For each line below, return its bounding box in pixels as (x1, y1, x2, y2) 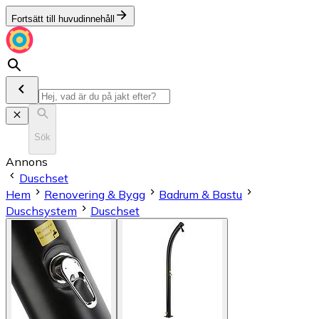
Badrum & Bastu (159, 187, 242, 202)
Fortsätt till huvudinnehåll (11, 14, 115, 24)
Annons (6, 154, 48, 169)
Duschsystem (6, 203, 77, 218)
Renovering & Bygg (44, 187, 145, 202)
